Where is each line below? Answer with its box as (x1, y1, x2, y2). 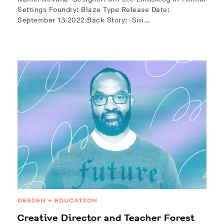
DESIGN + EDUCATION (17, 196, 97, 205)
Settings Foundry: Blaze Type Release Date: (17, 5, 169, 14)
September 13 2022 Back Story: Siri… (17, 16, 150, 25)
